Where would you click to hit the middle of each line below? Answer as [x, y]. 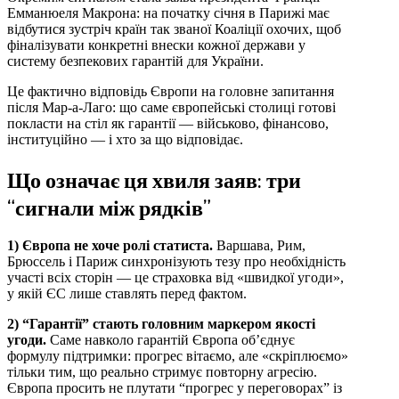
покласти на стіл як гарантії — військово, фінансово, [168, 123]
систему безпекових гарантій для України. [135, 61]
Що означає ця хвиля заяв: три [154, 179]
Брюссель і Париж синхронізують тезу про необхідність [176, 262]
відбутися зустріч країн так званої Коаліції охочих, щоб [174, 28]
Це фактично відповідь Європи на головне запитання [171, 91]
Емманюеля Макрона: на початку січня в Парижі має [168, 12]
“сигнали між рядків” [109, 207]
